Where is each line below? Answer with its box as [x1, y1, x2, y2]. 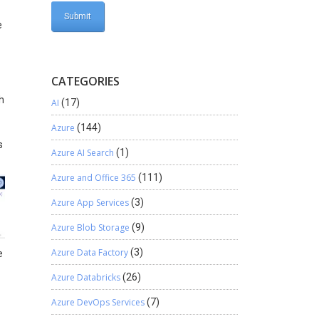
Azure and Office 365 [51, 172, 136, 184]
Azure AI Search [51, 147, 114, 159]
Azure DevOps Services [51, 296, 145, 308]
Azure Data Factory [51, 246, 128, 258]
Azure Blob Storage [51, 221, 130, 234]
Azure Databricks [51, 271, 120, 283]
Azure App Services [51, 197, 129, 209]
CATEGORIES [51, 73, 120, 89]
